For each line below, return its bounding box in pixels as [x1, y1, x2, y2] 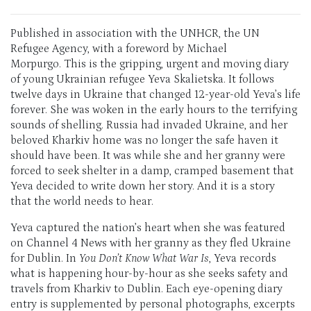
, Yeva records [209, 252, 276, 265]
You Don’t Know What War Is [76, 252, 209, 265]
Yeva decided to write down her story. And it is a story [10, 180, 275, 193]
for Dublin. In [10, 252, 76, 265]
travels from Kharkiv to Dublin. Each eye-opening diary [10, 283, 283, 296]
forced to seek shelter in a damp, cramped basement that [10, 165, 294, 178]
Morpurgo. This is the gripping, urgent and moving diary [10, 58, 289, 71]
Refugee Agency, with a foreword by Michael [10, 42, 227, 56]
